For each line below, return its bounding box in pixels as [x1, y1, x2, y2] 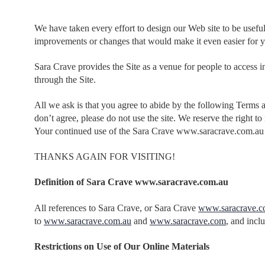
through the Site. [34, 74, 96, 85]
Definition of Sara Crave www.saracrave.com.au [34, 176, 228, 187]
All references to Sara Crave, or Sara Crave [34, 202, 198, 213]
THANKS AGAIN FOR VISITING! [34, 151, 175, 161]
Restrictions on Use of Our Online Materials [34, 241, 209, 251]
